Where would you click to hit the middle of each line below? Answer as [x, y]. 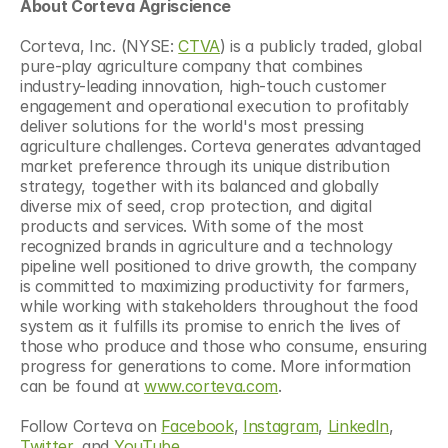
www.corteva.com [211, 385]
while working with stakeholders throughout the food [219, 305]
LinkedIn [358, 425]
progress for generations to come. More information [215, 365]
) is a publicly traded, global [321, 45]
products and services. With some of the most [192, 225]
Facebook [197, 425]
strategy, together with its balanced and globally [199, 185]
